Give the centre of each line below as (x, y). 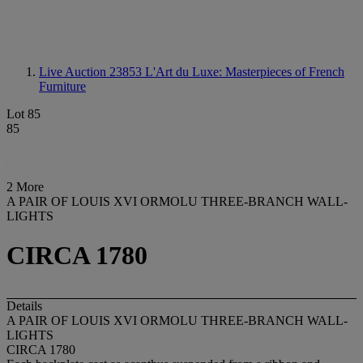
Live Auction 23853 (92, 72)
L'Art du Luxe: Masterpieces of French (245, 72)
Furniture (62, 86)
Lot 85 (23, 114)
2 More (25, 187)
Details (24, 305)
